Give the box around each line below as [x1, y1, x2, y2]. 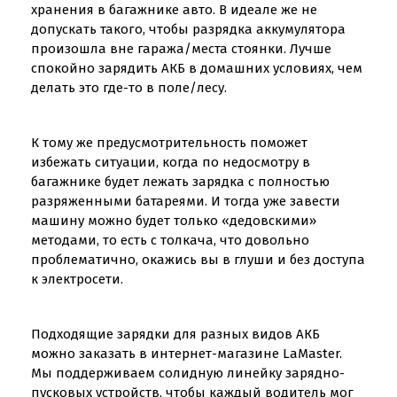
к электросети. [31, 271, 123, 287]
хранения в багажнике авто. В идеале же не [31, 2, 317, 18]
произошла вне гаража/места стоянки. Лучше [31, 41, 331, 57]
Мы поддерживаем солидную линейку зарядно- [31, 365, 345, 381]
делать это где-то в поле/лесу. [31, 80, 227, 96]
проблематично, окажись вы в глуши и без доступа [31, 252, 365, 268]
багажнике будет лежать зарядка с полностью [31, 174, 330, 190]
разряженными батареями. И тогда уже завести [31, 193, 340, 209]
